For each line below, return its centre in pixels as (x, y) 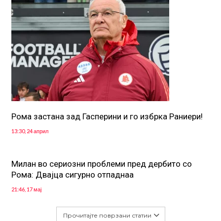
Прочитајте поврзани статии (107, 216)
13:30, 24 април (30, 131)
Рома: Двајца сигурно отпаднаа (72, 175)
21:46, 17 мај (26, 189)
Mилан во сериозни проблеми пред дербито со (101, 164)
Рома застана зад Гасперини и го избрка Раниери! (107, 117)
